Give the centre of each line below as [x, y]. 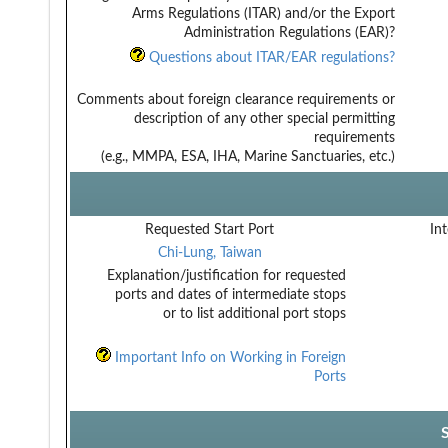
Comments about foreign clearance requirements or [236, 99]
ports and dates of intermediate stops [230, 294]
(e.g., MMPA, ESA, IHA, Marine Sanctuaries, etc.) [248, 156]
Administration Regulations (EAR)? [289, 32]
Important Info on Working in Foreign [228, 357]
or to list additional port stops [254, 313]
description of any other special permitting [264, 118]
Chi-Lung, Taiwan [209, 252]
